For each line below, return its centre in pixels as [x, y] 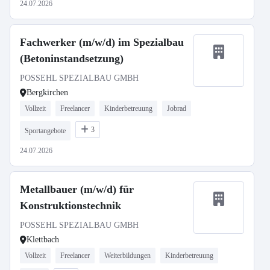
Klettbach [43, 240]
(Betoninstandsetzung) [72, 58]
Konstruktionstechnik [71, 206]
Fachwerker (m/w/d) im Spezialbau [102, 42]
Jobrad [177, 108]
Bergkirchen [47, 93]
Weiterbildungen [127, 256]
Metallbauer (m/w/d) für [77, 189]
